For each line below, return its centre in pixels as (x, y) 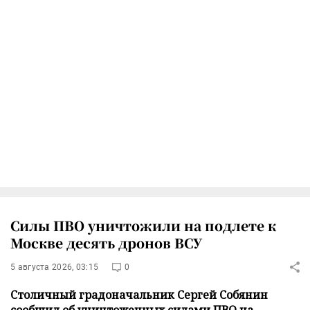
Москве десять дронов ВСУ (106, 242)
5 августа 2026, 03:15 (55, 267)
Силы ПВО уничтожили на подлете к (143, 225)
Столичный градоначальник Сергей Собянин (139, 294)
